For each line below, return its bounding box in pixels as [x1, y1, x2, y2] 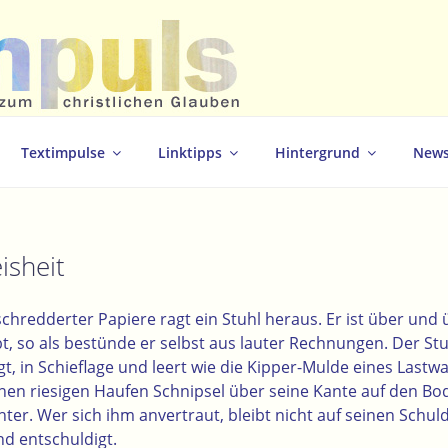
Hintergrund [275, 142, 360, 162]
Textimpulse [21, 142, 105, 162]
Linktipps [158, 142, 222, 162]
